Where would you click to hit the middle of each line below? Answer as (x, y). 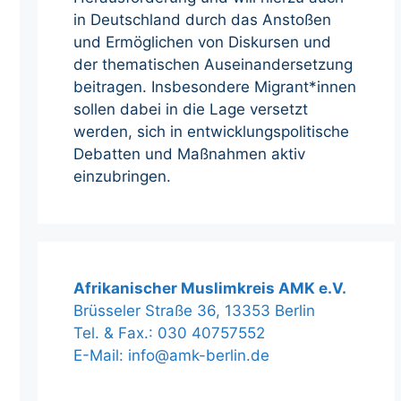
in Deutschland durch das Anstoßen (202, 20)
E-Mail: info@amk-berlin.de (171, 356)
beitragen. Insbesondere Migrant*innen (215, 87)
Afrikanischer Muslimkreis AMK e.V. (210, 289)
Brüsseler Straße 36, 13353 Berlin (194, 311)
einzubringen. (124, 177)
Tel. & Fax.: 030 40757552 (169, 333)
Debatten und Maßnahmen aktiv (189, 154)
